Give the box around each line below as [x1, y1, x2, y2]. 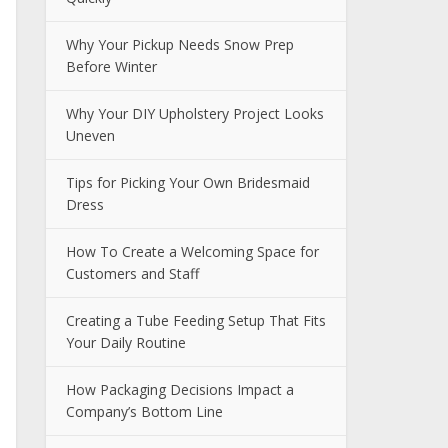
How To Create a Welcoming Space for [66, 242, 319, 261]
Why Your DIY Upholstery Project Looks [66, 104, 324, 123]
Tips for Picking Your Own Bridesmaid [66, 173, 310, 192]
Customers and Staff [66, 264, 199, 283]
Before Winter [66, 57, 157, 76]
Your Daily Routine [66, 333, 186, 352]
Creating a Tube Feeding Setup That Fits [66, 311, 326, 330]
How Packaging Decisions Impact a [66, 380, 294, 399]
